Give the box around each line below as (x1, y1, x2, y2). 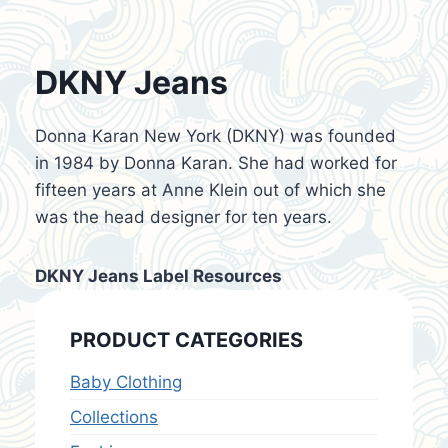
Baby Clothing (70, 372, 182, 392)
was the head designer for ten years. (35, 207, 332, 227)
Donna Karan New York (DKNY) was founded (35, 126, 396, 146)
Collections (70, 407, 158, 427)
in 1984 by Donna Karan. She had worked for (35, 153, 397, 173)
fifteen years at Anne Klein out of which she (35, 180, 386, 200)
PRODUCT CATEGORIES (70, 328, 303, 352)
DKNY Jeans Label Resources (35, 266, 282, 286)
